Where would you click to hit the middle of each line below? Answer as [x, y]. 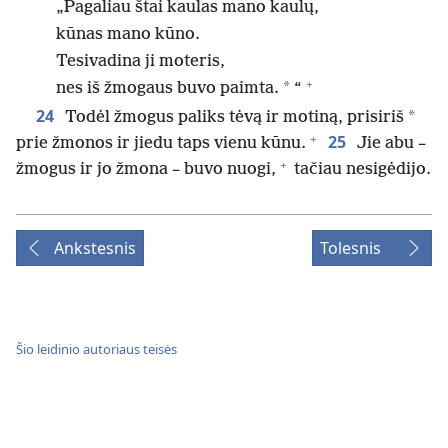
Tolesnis [350, 248]
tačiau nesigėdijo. [360, 170]
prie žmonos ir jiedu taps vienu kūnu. [161, 144]
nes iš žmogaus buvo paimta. [167, 89]
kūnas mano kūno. [128, 34]
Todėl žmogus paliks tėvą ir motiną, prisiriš [232, 118]
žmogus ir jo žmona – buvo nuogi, [146, 170]
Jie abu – [389, 144]
